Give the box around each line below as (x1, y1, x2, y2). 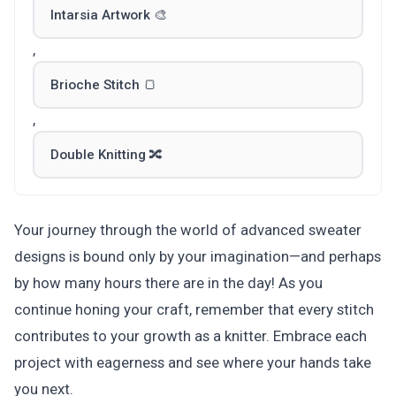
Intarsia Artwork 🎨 (50, 7, 167, 23)
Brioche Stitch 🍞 (50, 77, 156, 93)
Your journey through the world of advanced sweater (14, 221, 362, 239)
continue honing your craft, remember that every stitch (14, 301, 374, 318)
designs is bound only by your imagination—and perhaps (14, 247, 381, 265)
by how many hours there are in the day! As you (14, 274, 323, 292)
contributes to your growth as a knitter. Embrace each (14, 327, 367, 345)
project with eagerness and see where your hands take (14, 354, 371, 371)
